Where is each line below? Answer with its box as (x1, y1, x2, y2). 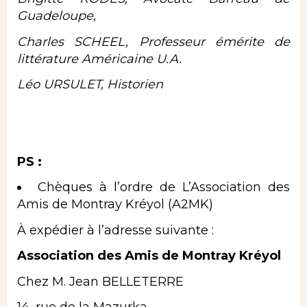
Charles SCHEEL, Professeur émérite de (17, 34, 290, 49)
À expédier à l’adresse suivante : (17, 222, 214, 238)
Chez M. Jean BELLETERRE (17, 273, 184, 289)
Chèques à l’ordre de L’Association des (38, 180, 290, 195)
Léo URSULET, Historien (17, 77, 163, 93)
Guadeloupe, (17, 8, 96, 24)
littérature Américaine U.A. (17, 51, 182, 66)
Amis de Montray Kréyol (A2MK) (17, 197, 213, 212)
